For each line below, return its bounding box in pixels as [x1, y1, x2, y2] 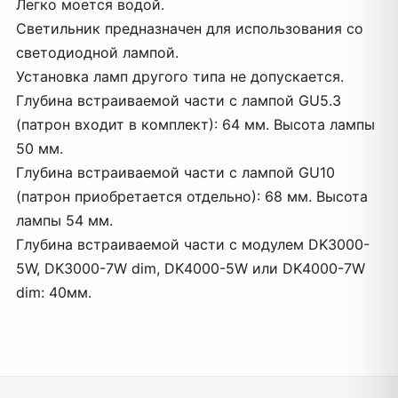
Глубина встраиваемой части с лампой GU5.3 [16, 92, 341, 109]
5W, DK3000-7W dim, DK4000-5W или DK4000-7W [16, 259, 365, 277]
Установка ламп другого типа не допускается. [16, 68, 344, 85]
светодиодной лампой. [16, 44, 179, 61]
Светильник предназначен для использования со [16, 20, 363, 37]
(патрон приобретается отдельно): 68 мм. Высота [16, 187, 368, 205]
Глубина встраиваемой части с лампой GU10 [16, 163, 335, 181]
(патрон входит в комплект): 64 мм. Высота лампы [16, 115, 375, 133]
